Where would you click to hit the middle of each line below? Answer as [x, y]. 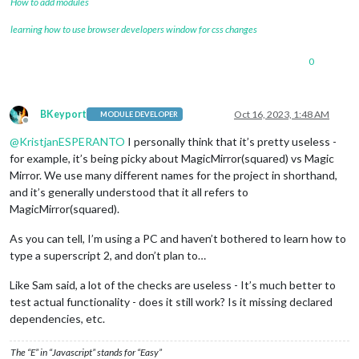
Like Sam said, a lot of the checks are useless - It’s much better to [173, 284]
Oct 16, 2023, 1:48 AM [282, 114]
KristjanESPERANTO [72, 141]
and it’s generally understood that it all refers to [129, 192]
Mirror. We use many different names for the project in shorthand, [173, 175]
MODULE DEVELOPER [139, 115]
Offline [40, 126]
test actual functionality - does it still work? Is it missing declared [171, 301]
